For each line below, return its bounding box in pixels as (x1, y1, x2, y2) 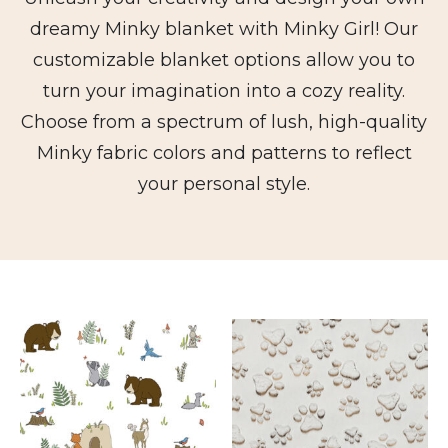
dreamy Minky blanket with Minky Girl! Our (30, 18, 418, 40)
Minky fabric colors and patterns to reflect (36, 142, 412, 164)
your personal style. (138, 173, 310, 195)
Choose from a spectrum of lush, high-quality (21, 111, 427, 133)
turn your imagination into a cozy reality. (43, 80, 405, 102)
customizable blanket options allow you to (33, 49, 415, 71)
